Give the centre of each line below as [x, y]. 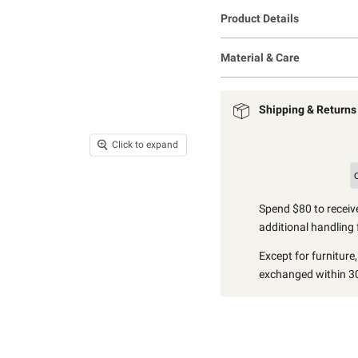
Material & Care [260, 57]
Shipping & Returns [307, 109]
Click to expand [145, 145]
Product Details [259, 18]
